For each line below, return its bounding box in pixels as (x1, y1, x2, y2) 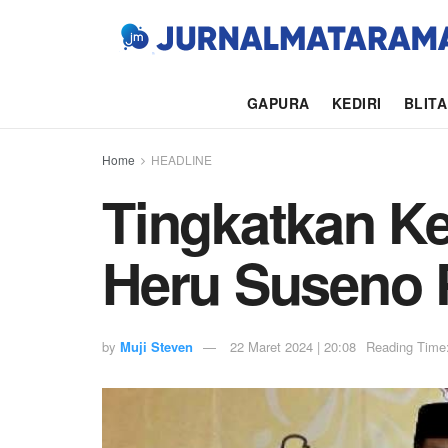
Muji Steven (120, 337, 193, 357)
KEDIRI (331, 93, 382, 113)
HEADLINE (151, 151, 212, 168)
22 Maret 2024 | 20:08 (230, 337, 356, 357)
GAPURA (246, 93, 310, 113)
